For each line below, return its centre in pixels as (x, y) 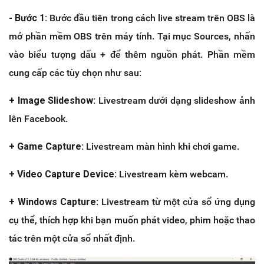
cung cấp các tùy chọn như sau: (75, 73)
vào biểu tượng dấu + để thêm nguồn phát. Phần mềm (132, 55)
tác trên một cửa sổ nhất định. (72, 239)
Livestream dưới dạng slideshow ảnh (176, 101)
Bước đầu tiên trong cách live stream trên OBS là (151, 18)
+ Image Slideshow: (52, 101)
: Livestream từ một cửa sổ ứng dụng (176, 202)
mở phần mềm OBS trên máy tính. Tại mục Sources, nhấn (132, 37)
